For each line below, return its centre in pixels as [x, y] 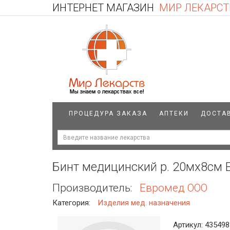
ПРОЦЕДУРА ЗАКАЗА [108, 113]
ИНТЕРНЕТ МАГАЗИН [103, 7]
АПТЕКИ [174, 113]
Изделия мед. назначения [144, 203]
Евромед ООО [174, 188]
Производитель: [93, 188]
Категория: [72, 203]
